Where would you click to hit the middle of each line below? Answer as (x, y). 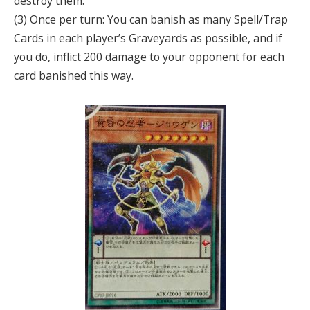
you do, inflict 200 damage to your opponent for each (149, 56)
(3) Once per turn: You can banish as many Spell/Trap (151, 19)
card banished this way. (74, 75)
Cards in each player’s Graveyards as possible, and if (148, 38)
